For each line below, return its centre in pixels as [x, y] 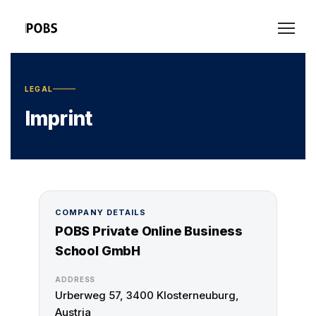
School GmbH [98, 251]
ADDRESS [75, 279]
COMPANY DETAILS [101, 212]
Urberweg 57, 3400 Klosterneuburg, [147, 295]
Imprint [59, 119]
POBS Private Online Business [149, 231]
